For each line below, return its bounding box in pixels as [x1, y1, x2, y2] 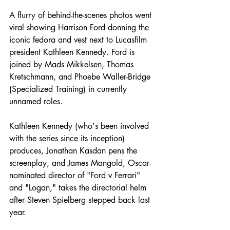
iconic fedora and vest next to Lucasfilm [9, 34, 149, 45]
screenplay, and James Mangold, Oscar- [9, 158, 151, 168]
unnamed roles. [9, 96, 65, 107]
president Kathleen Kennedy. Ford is [9, 47, 137, 57]
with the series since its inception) [9, 133, 127, 144]
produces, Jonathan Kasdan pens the [9, 145, 140, 156]
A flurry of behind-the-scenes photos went [9, 10, 154, 21]
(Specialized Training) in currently [9, 84, 129, 94]
